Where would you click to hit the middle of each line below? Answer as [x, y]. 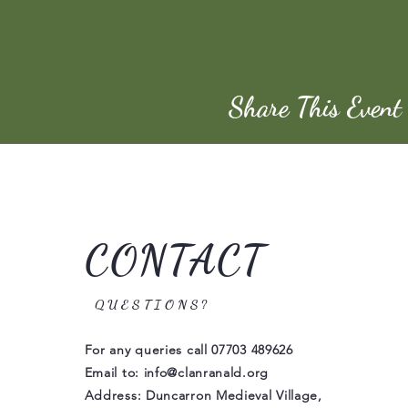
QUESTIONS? [153, 304]
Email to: [114, 372]
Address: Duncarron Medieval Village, [203, 395]
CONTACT [175, 260]
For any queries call [148, 350]
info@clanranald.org [206, 372]
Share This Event [315, 107]
